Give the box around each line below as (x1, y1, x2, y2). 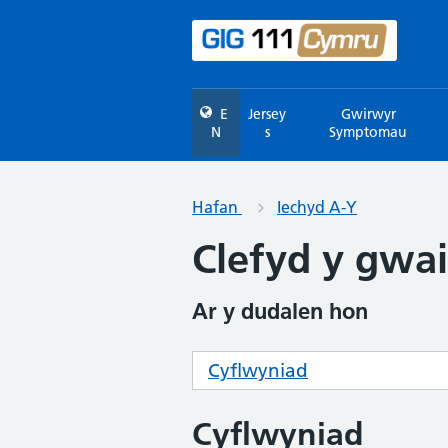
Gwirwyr (340, 105, 396, 123)
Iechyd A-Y (277, 197, 357, 217)
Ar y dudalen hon (192, 297, 368, 325)
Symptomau (329, 123, 408, 141)
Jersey (248, 105, 287, 123)
